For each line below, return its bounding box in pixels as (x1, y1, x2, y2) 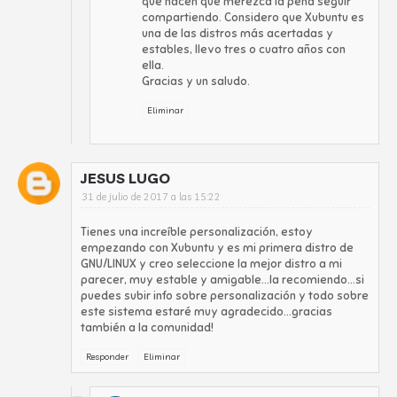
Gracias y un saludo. (142, 74, 250, 89)
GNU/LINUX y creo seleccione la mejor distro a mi (81, 257, 342, 271)
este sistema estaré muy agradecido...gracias (81, 305, 332, 319)
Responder (86, 351, 128, 362)
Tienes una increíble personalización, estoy (81, 225, 313, 239)
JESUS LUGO (81, 169, 170, 187)
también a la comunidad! (81, 321, 214, 335)
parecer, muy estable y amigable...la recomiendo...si (81, 273, 364, 287)
